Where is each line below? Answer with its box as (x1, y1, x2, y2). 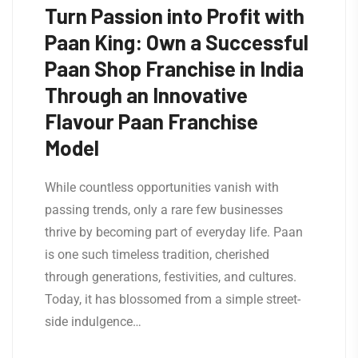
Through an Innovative (45, 82, 248, 108)
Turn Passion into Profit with (45, 3, 304, 29)
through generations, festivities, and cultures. (45, 269, 296, 285)
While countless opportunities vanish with (45, 180, 279, 196)
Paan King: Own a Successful (45, 30, 308, 55)
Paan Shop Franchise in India (45, 56, 304, 82)
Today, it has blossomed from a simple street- (45, 292, 300, 308)
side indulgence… (45, 314, 141, 330)
